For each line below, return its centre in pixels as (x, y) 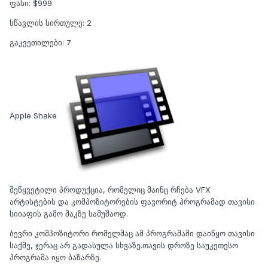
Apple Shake (33, 115)
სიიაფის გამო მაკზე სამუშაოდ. (69, 213)
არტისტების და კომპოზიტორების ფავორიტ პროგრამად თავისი (132, 201)
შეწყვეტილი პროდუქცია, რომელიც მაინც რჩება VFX (110, 189)
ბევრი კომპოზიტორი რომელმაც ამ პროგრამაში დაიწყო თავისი (132, 233)
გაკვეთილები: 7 (40, 42)
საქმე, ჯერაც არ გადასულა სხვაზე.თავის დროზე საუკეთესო (124, 245)
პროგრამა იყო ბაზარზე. (55, 257)
